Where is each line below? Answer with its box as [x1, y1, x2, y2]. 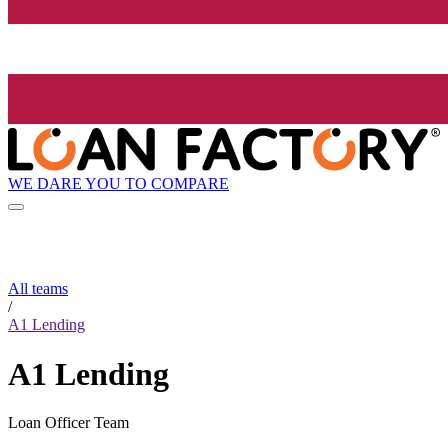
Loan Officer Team [8, 414, 129, 432]
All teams [8, 280, 68, 298]
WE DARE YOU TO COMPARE [8, 174, 229, 192]
